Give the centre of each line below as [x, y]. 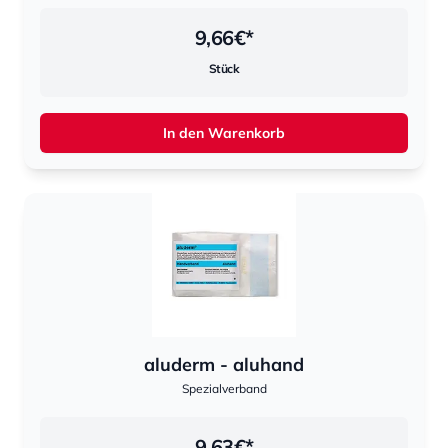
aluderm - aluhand [224, 364]
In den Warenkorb [224, 133]
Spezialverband [224, 388]
